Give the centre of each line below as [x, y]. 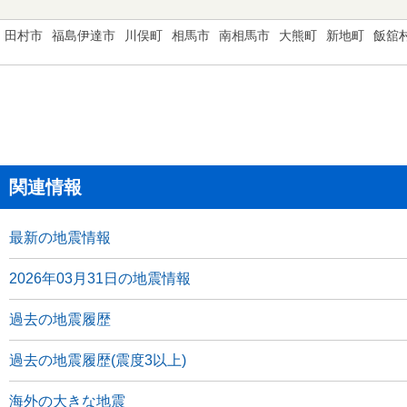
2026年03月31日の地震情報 [100, 278]
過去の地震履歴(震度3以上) [98, 360]
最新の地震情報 [60, 238]
